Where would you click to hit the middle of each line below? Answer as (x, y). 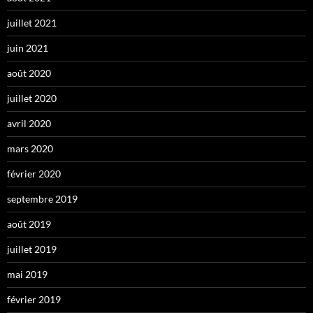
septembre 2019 (42, 198)
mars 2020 (30, 148)
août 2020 (29, 73)
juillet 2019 (32, 249)
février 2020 (34, 173)
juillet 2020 (32, 98)
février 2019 (34, 299)
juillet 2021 (32, 22)
